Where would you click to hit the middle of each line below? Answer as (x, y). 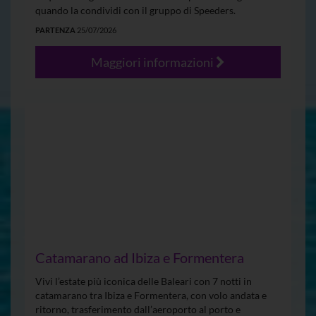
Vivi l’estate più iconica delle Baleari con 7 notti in (144, 281)
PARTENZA (55, 30)
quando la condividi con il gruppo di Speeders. (136, 11)
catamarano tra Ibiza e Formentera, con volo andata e (151, 296)
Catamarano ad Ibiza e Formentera (140, 258)
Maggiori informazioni (153, 62)
